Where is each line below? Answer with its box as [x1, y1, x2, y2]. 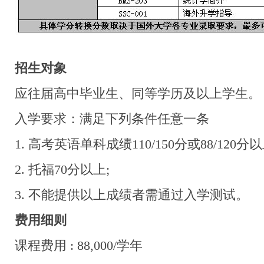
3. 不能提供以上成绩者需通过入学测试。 [15, 188, 249, 202]
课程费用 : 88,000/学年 [15, 239, 143, 253]
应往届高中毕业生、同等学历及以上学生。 [15, 87, 261, 101]
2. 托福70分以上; [15, 163, 110, 177]
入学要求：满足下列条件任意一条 [15, 112, 209, 126]
